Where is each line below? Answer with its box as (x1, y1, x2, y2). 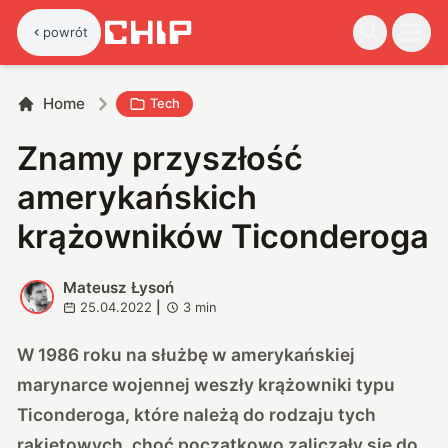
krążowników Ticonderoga (17, 216, 430, 256)
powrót (43, 23, 89, 40)
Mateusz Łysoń (62, 277, 174, 297)
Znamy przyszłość (17, 138, 304, 178)
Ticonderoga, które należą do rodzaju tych (17, 403, 377, 425)
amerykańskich (17, 177, 258, 217)
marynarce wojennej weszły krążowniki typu (17, 373, 396, 395)
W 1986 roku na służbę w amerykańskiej (17, 343, 356, 365)
